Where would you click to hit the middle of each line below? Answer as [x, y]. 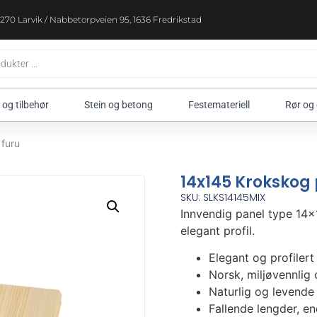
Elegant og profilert [261, 258]
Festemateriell [219, 105]
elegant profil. [217, 231]
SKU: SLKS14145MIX [223, 197]
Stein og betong [119, 105]
